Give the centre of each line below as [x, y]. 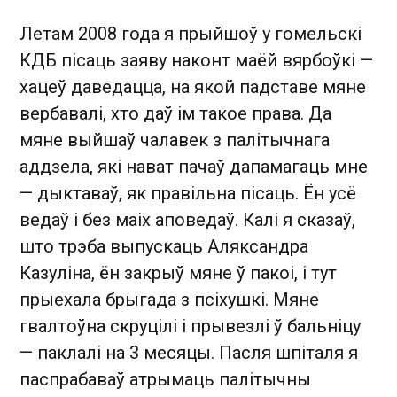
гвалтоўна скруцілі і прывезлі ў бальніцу [190, 326]
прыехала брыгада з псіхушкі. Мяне [169, 300]
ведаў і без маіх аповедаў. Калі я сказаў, [187, 220]
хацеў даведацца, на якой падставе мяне [193, 87]
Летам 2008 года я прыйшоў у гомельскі [191, 34]
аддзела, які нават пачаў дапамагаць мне [194, 167]
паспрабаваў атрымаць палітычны [165, 379]
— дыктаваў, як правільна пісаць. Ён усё [188, 193]
